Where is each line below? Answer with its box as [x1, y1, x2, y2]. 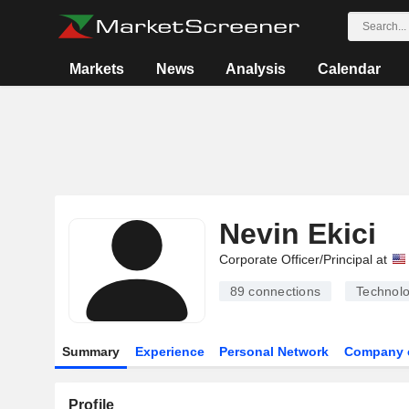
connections [245, 284, 320, 299]
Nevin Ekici [218, 217, 376, 250]
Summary [61, 344, 120, 359]
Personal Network [219, 344, 330, 359]
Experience [134, 344, 204, 359]
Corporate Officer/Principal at [218, 252, 387, 267]
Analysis [225, 61, 287, 77]
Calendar [317, 61, 381, 77]
